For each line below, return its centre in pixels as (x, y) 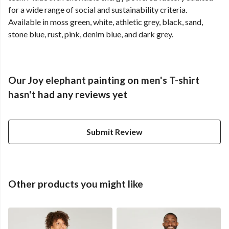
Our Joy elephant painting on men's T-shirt (104, 80)
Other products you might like (76, 184)
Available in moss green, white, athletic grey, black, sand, (106, 22)
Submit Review (114, 132)
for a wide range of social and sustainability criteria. (98, 10)
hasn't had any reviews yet (68, 95)
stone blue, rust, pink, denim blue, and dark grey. (91, 34)
